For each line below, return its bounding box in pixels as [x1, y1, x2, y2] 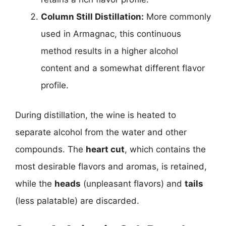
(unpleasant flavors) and [81, 179, 185, 189]
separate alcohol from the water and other [15, 127, 187, 137]
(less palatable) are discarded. [15, 196, 139, 206]
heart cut [86, 144, 125, 154]
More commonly [144, 11, 211, 22]
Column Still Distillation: [41, 11, 144, 22]
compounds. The [15, 144, 86, 154]
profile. [41, 80, 69, 90]
